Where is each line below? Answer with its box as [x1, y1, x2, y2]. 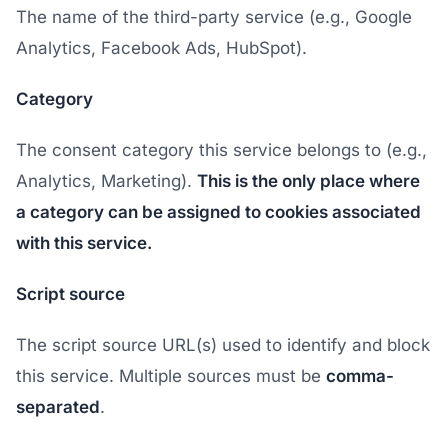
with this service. [16, 232, 152, 253]
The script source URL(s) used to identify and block [16, 334, 430, 355]
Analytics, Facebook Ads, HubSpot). [16, 37, 307, 58]
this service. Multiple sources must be [16, 365, 326, 386]
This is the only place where [197, 170, 420, 191]
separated [16, 396, 100, 417]
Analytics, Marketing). [16, 170, 197, 191]
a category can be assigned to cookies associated [16, 201, 421, 222]
